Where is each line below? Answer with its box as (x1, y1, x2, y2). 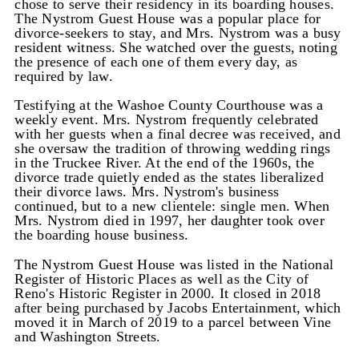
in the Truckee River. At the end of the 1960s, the (14, 155, 315, 171)
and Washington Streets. (14, 328, 161, 345)
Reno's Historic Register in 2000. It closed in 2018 (14, 284, 321, 301)
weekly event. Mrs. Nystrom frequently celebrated (14, 111, 319, 128)
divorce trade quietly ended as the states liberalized (14, 169, 324, 186)
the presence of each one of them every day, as (14, 54, 298, 71)
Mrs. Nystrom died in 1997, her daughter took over (14, 212, 325, 229)
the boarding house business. (14, 227, 189, 244)
